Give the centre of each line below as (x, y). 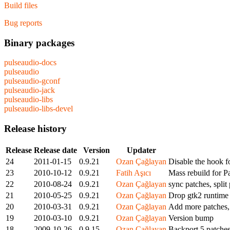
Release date (55, 150)
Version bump (191, 218)
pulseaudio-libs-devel (39, 109)
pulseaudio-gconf (32, 81)
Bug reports (23, 23)
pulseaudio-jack (30, 90)
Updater (141, 150)
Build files (21, 6)
